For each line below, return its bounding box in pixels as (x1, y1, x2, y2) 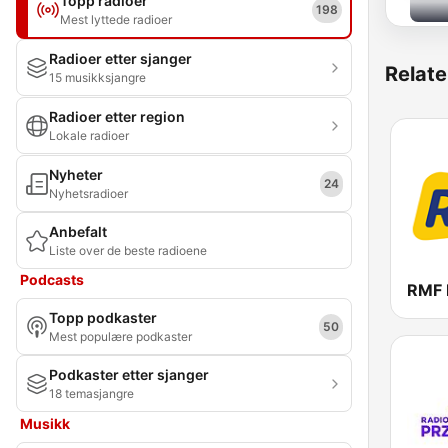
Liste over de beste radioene (49, 243, 207, 258)
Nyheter (49, 166, 103, 183)
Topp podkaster (49, 309, 157, 326)
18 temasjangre (49, 386, 134, 401)
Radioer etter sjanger (49, 50, 192, 67)
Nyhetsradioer (49, 186, 128, 201)
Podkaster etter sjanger (49, 366, 209, 383)
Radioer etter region (49, 108, 185, 125)
